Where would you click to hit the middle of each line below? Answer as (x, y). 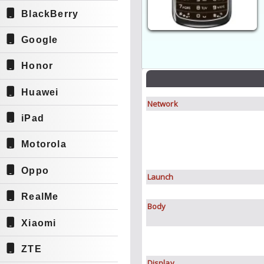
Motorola (44, 144)
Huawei (40, 92)
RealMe (40, 197)
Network (162, 104)
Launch (160, 177)
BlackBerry (50, 14)
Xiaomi (39, 223)
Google (40, 39)
